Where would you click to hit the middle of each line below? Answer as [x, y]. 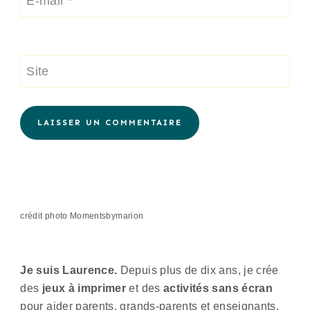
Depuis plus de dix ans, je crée [198, 270]
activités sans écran [218, 288]
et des [145, 288]
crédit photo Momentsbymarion [82, 216]
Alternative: [53, 166]
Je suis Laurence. [69, 270]
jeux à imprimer [84, 288]
